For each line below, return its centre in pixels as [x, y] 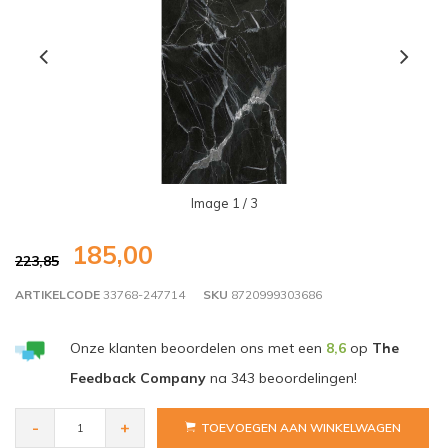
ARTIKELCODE [57, 295]
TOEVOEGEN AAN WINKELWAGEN [301, 428]
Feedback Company [137, 378]
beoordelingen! [305, 378]
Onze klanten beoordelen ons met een [197, 348]
